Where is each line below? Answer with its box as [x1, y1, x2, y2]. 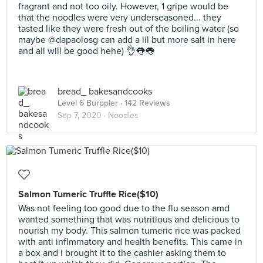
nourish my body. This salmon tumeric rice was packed [18, 225, 241, 237]
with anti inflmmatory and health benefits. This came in [18, 236, 242, 248]
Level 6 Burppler [58, 98, 118, 108]
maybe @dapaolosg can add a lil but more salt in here [18, 34, 236, 46]
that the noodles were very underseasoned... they [18, 12, 221, 23]
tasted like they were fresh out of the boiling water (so [18, 23, 239, 35]
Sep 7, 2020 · [58, 110, 108, 120]
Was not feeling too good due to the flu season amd [18, 203, 230, 214]
